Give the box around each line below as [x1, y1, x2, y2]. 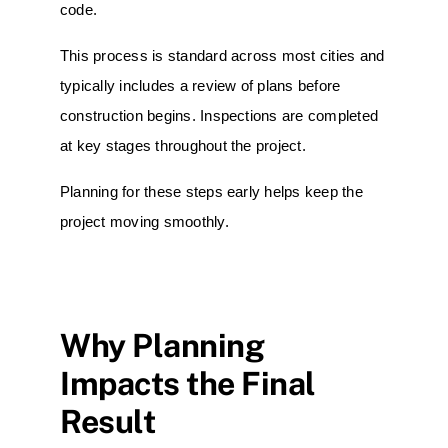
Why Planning [60, 326, 265, 364]
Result [60, 402, 156, 440]
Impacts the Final [60, 364, 316, 402]
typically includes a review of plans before [60, 77, 341, 94]
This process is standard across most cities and [60, 47, 385, 64]
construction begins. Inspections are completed [60, 107, 379, 124]
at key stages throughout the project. [60, 137, 306, 154]
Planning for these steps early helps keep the [60, 183, 363, 200]
